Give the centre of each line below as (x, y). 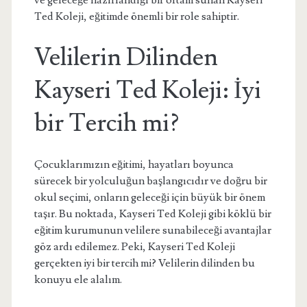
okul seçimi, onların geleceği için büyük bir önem (149, 197)
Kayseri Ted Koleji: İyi (147, 90)
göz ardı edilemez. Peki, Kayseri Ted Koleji (134, 247)
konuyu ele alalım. (78, 280)
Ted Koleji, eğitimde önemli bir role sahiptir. (136, 16)
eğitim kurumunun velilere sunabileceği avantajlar (152, 230)
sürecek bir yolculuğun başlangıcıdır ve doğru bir (150, 181)
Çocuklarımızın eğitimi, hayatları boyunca (134, 164)
